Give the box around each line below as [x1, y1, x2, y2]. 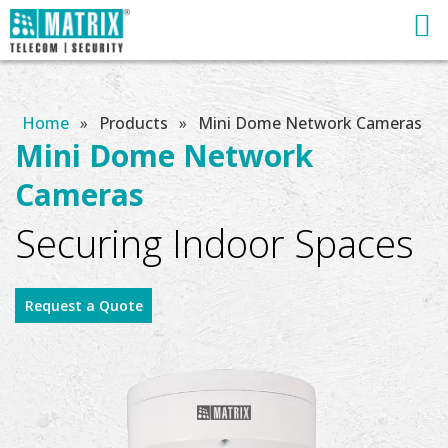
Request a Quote [24, 296, 143, 315]
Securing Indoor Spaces [15, 217, 414, 269]
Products [99, 112, 172, 134]
